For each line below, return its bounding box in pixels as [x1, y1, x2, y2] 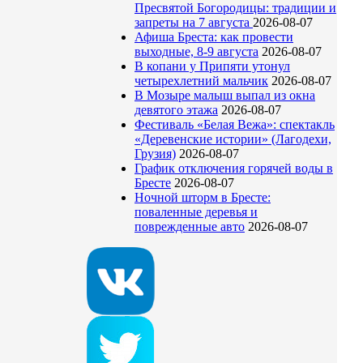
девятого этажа [135, 103, 218, 117]
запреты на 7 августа [135, 15, 253, 30]
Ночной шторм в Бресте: [135, 190, 271, 205]
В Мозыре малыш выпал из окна [135, 88, 315, 103]
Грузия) [135, 147, 176, 161]
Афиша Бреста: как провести [135, 30, 293, 45]
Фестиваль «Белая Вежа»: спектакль [135, 117, 335, 132]
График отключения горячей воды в [135, 161, 333, 176]
